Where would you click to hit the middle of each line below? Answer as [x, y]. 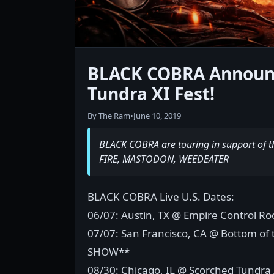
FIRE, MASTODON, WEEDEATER [164, 159]
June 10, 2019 [157, 116]
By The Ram [109, 116]
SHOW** [109, 252]
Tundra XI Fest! [151, 94]
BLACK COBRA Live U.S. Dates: [161, 197]
